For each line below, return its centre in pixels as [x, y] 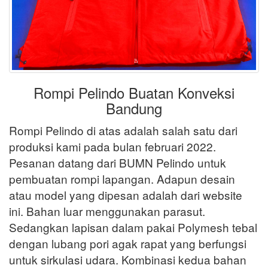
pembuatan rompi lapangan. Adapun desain [122, 179]
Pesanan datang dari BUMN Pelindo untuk [118, 163]
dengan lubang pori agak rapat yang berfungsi [128, 243]
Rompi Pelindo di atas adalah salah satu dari [123, 130]
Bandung [134, 108]
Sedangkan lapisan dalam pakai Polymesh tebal [133, 227]
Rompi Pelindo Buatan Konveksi [134, 93]
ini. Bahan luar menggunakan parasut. [107, 211]
